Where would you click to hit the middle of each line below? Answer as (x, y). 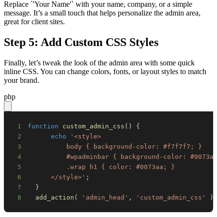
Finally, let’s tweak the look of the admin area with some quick (99, 62)
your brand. (22, 80)
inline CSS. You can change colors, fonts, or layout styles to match (105, 71)
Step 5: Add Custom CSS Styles (81, 42)
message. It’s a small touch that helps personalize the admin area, (102, 13)
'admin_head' (105, 197)
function (43, 126)
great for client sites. (34, 21)
